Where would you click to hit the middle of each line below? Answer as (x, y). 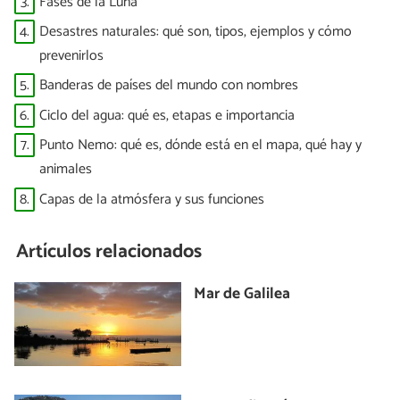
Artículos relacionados (109, 251)
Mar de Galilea (242, 295)
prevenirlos (71, 56)
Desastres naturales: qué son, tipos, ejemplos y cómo (196, 32)
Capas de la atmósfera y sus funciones (152, 199)
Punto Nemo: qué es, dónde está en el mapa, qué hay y (200, 146)
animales (66, 170)
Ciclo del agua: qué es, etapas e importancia (167, 115)
